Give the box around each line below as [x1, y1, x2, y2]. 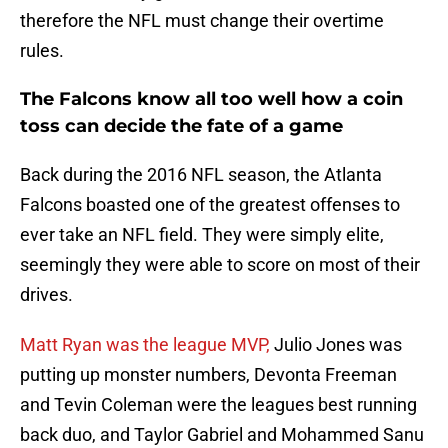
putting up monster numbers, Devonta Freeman [20, 364, 397, 386]
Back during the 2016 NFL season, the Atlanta [20, 164, 382, 186]
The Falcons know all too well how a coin [20, 88, 403, 111]
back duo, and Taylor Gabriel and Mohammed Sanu [20, 424, 424, 446]
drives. [20, 284, 73, 306]
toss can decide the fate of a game [20, 115, 343, 138]
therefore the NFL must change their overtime [20, 10, 384, 32]
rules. [20, 40, 64, 62]
